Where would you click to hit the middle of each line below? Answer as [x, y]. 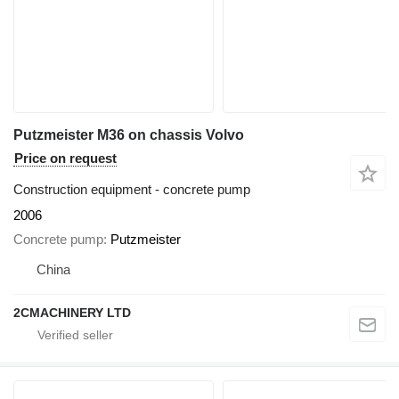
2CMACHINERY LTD [72, 312]
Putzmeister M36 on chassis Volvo [129, 135]
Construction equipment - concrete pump [132, 190]
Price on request [65, 159]
